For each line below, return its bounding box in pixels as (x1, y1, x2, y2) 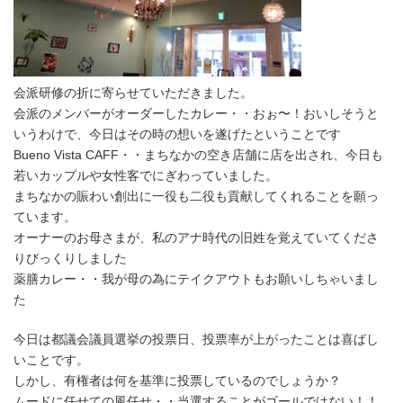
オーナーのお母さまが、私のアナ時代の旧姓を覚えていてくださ (13, 230, 379, 245)
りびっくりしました (13, 251, 127, 265)
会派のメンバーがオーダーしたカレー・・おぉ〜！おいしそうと (13, 106, 379, 121)
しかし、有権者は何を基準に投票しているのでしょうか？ (13, 373, 341, 388)
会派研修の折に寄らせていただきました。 (13, 85, 253, 100)
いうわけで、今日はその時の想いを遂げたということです (13, 127, 341, 141)
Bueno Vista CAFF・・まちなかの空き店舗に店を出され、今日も (13, 148, 383, 162)
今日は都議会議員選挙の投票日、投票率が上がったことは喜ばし (13, 332, 379, 346)
